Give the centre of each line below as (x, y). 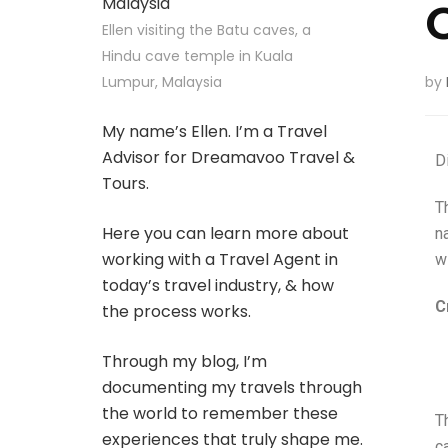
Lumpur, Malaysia (162, 82)
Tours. (125, 183)
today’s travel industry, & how (218, 285)
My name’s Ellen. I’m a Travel (214, 131)
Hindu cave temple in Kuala (197, 56)
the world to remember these (220, 413)
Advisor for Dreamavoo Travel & (228, 157)
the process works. (176, 311)
